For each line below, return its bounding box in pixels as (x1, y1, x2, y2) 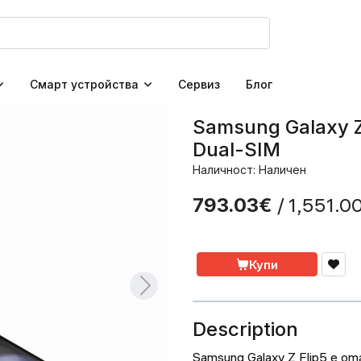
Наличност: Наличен (193, 163, 306, 177)
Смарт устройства (30, 77, 139, 92)
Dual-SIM (193, 138, 280, 162)
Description (193, 317, 298, 342)
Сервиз (178, 77, 220, 92)
